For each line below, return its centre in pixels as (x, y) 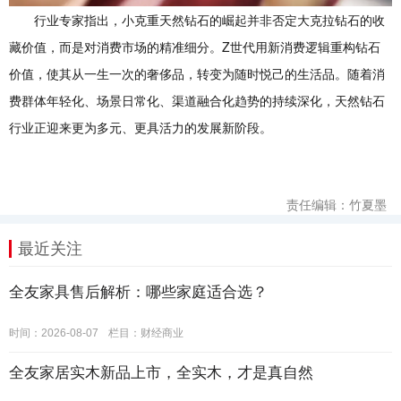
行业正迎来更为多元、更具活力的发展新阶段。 (141, 127)
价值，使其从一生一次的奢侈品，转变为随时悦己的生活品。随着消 (197, 73)
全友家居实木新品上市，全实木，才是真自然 (161, 372)
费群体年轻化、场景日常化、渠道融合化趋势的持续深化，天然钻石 (197, 100)
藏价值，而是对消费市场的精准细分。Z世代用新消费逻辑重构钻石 (195, 46)
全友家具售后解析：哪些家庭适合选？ (138, 292)
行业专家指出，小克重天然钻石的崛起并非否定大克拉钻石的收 (209, 19)
